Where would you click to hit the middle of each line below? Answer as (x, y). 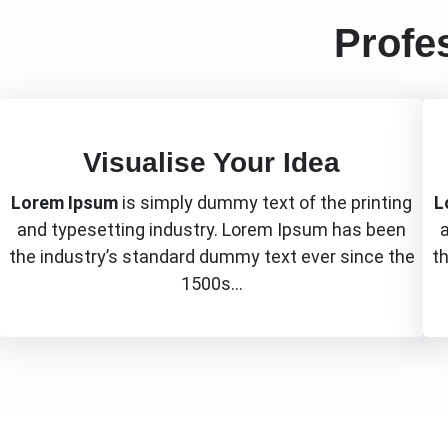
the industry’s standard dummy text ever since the (211, 256)
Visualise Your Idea (212, 162)
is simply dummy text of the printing (265, 202)
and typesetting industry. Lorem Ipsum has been (212, 229)
